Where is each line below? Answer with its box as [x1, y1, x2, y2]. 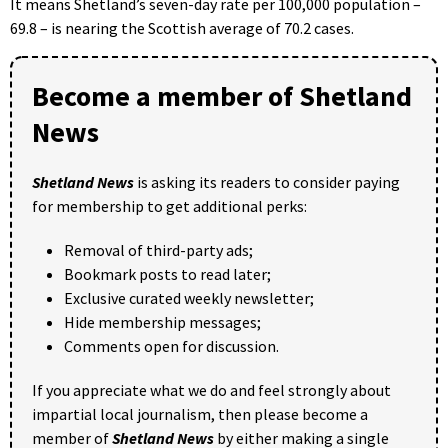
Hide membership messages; [64, 312, 261, 333]
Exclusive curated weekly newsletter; [64, 288, 314, 309]
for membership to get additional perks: [32, 196, 307, 217]
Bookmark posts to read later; [64, 264, 271, 285]
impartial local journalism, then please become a [32, 404, 368, 425]
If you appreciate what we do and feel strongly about [32, 380, 391, 401]
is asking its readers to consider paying [134, 172, 400, 193]
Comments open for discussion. [64, 336, 279, 357]
